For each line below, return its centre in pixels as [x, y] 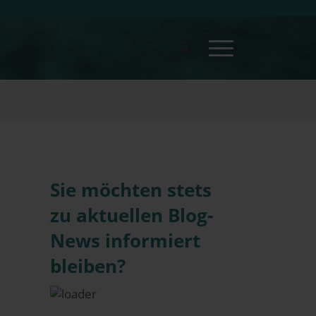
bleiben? [88, 266]
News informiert [126, 241]
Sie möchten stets [131, 190]
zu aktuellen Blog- [132, 215]
